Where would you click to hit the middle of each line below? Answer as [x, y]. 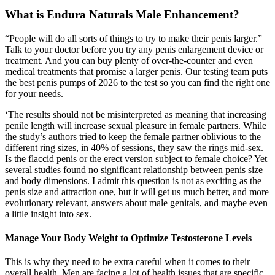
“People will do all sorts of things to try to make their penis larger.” [134, 38]
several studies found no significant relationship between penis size [134, 169]
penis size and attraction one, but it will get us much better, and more [137, 192]
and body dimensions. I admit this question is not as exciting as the [133, 180]
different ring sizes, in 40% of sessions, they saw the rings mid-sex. [134, 147]
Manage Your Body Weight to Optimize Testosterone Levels [128, 238]
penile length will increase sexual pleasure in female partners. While [136, 125]
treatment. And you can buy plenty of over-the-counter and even [129, 60]
